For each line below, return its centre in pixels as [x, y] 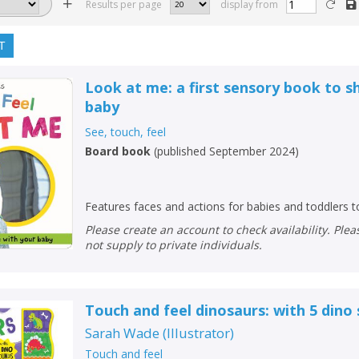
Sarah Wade [123, 333]
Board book [118, 151]
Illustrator [199, 333]
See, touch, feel [126, 131]
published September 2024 [226, 151]
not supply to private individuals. [174, 244]
